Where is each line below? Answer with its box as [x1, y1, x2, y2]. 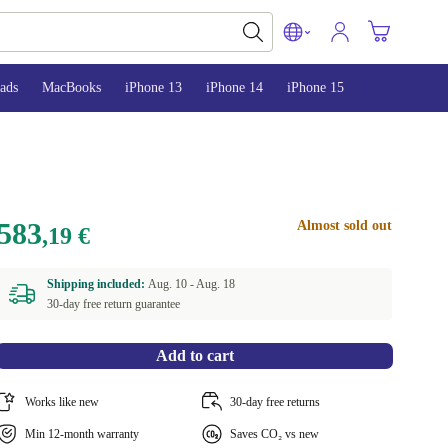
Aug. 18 [196, 277, 236, 291]
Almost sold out [296, 218, 392, 233]
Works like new [25, 395, 100, 409]
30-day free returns [229, 395, 320, 409]
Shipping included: [47, 277, 149, 291]
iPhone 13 [125, 80, 182, 95]
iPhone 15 [287, 80, 344, 95]
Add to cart [155, 347, 234, 364]
